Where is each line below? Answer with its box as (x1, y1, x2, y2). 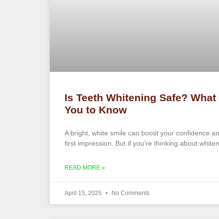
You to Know (65, 104, 127, 115)
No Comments (110, 189, 150, 197)
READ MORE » (65, 164, 105, 171)
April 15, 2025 (65, 189, 103, 197)
